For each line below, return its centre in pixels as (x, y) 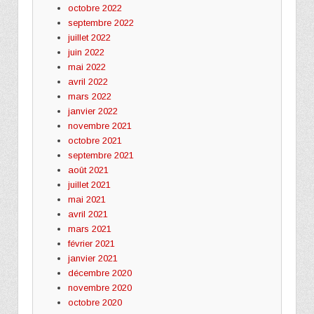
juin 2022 (86, 52)
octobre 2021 (95, 140)
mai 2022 (87, 67)
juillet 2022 (89, 37)
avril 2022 (88, 81)
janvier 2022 (93, 111)
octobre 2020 (95, 302)
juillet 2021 (89, 184)
